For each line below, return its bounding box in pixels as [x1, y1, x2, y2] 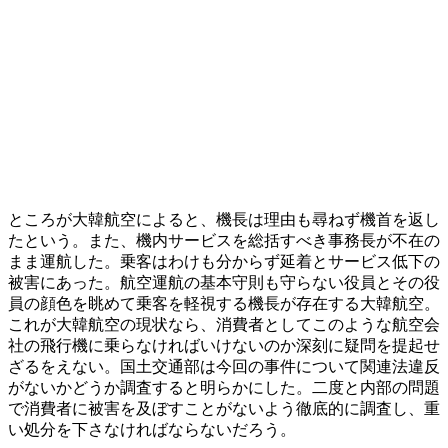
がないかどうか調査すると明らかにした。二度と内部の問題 [8, 378, 440, 396]
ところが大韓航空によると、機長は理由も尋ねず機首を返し [8, 210, 440, 228]
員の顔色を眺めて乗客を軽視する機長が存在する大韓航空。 [8, 294, 440, 312]
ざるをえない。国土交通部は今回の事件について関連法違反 [8, 357, 440, 375]
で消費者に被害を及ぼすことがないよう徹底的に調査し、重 [8, 399, 440, 417]
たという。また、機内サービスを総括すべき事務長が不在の [8, 231, 440, 249]
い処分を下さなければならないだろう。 [8, 420, 296, 438]
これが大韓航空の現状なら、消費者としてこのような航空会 [8, 315, 440, 333]
